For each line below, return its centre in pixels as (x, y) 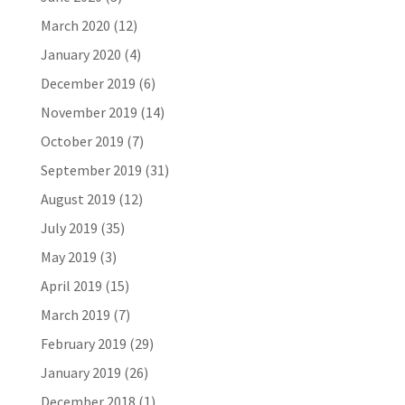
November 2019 (89, 112)
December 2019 (88, 83)
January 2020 (80, 54)
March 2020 (75, 25)
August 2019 (78, 199)
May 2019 (68, 257)
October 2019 (82, 141)
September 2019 (91, 170)
